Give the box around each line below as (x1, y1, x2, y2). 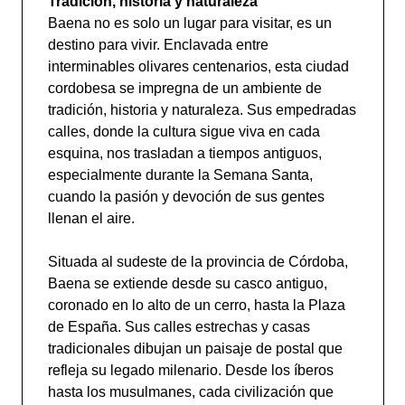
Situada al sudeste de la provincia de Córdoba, (47, 254, 348, 269)
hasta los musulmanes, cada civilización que (47, 384, 334, 400)
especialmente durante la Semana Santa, (47, 167, 313, 183)
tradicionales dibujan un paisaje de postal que (47, 341, 343, 356)
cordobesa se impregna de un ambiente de (47, 80, 322, 96)
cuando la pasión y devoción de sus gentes (47, 189, 325, 204)
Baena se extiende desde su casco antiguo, (47, 276, 327, 291)
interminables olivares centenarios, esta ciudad (47, 59, 349, 74)
